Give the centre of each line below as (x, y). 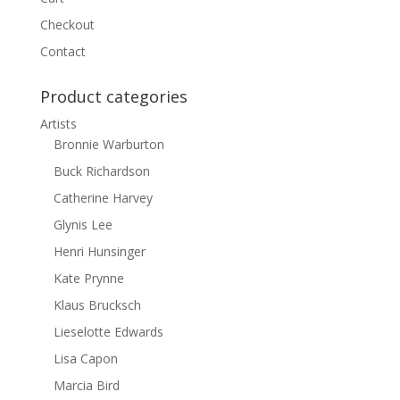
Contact (62, 51)
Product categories (113, 96)
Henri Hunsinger (99, 251)
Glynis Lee (83, 224)
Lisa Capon (85, 358)
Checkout (67, 24)
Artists (58, 123)
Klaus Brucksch (97, 304)
